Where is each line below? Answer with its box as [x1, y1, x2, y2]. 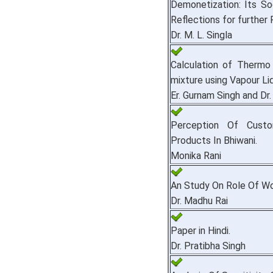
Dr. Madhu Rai [171, 195, 228, 207]
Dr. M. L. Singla [171, 29, 232, 41]
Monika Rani [171, 150, 221, 162]
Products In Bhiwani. [171, 135, 257, 147]
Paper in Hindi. [171, 225, 230, 237]
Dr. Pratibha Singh [171, 240, 246, 252]
